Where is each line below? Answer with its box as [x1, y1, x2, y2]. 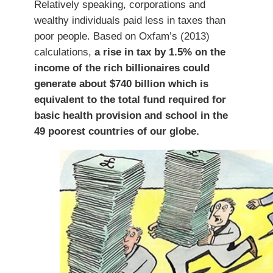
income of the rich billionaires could [34, 62, 210, 73]
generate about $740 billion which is [34, 77, 208, 89]
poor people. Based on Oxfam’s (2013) [34, 30, 210, 41]
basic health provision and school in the [34, 109, 228, 121]
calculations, [34, 46, 94, 57]
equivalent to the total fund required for [34, 93, 226, 105]
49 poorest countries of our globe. [34, 125, 199, 136]
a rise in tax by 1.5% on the [94, 46, 225, 57]
